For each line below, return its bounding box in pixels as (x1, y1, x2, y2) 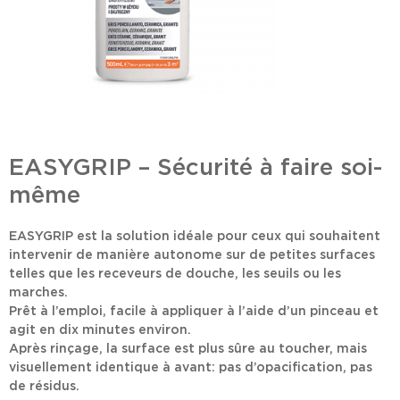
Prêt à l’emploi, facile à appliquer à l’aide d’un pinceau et (9, 304, 379, 318)
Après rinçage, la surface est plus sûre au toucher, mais (9, 342, 367, 355)
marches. (9, 286, 68, 299)
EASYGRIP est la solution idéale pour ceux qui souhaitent (9, 229, 380, 243)
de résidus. (9, 379, 79, 393)
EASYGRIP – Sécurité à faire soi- (9, 155, 382, 179)
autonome (154, 248, 222, 262)
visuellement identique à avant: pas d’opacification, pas (9, 361, 372, 374)
